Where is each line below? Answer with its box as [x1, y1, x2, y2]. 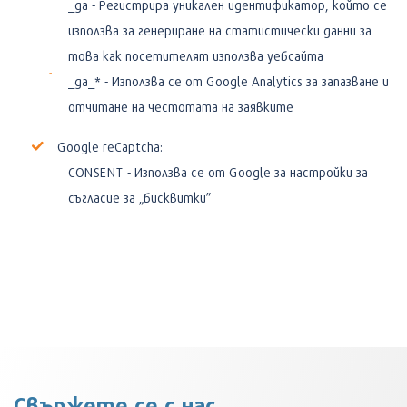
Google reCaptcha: [57, 138, 164, 154]
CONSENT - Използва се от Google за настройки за [68, 164, 368, 180]
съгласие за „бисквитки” [68, 189, 211, 205]
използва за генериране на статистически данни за [68, 22, 372, 38]
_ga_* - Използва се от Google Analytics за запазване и [68, 73, 389, 89]
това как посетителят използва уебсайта [68, 47, 323, 64]
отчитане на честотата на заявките [68, 98, 293, 114]
